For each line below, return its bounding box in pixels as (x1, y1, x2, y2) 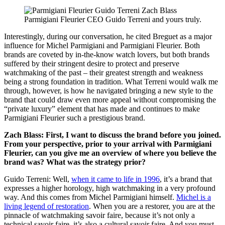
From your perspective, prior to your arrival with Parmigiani (4, 140, 211, 149)
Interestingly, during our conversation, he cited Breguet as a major (4, 32, 212, 41)
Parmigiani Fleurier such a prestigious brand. (4, 114, 145, 123)
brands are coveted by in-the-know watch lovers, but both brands (4, 50, 209, 59)
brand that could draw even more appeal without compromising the (4, 95, 216, 104)
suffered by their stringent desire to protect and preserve (4, 59, 179, 68)
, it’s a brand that (160, 175, 212, 184)
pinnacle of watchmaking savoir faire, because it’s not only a (4, 211, 195, 220)
